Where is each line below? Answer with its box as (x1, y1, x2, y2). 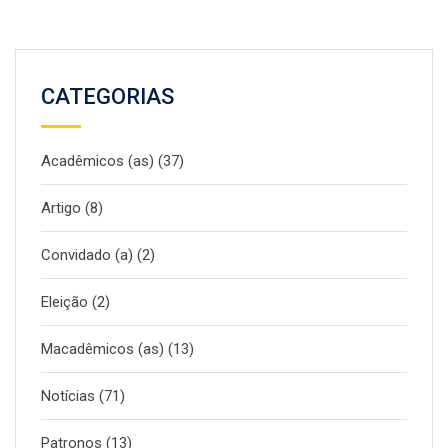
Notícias (41, 387, 95, 406)
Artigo (41, 199, 81, 218)
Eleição (41, 293, 88, 312)
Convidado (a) (41, 246, 133, 265)
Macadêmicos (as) (41, 340, 164, 359)
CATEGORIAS (41, 84, 174, 110)
